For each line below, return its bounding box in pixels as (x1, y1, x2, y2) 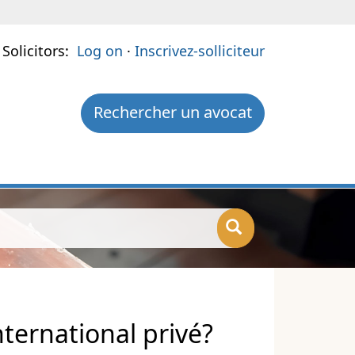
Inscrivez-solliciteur (135, 41, 265, 60)
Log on (77, 41, 123, 60)
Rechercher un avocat (94, 101, 252, 123)
